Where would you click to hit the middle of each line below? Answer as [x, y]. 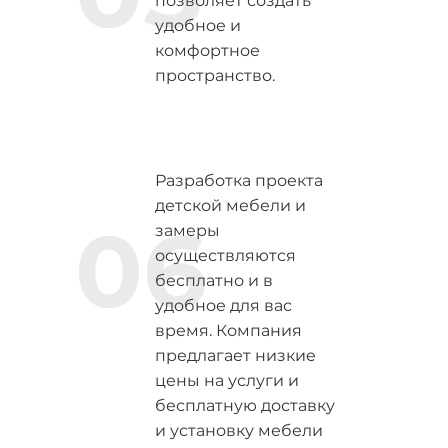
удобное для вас [223, 305]
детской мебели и [230, 205]
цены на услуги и [226, 380]
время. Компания [228, 330]
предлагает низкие [235, 355]
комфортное [207, 50]
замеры [187, 230]
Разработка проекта [238, 180]
